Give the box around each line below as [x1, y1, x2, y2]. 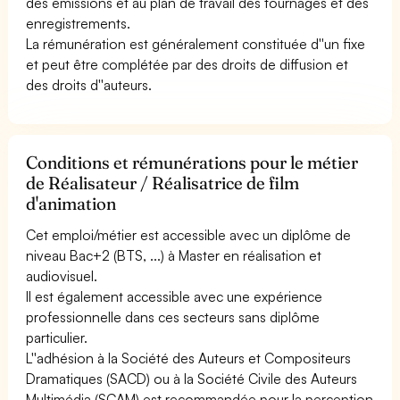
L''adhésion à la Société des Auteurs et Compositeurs [26, 348, 352, 367]
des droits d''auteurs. [26, 75, 153, 94]
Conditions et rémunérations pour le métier [26, 151, 359, 173]
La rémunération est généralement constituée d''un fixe [26, 34, 366, 53]
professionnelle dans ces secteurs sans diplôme [26, 307, 321, 326]
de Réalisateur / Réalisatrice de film [26, 171, 300, 194]
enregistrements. [26, 13, 130, 32]
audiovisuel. [26, 266, 97, 285]
